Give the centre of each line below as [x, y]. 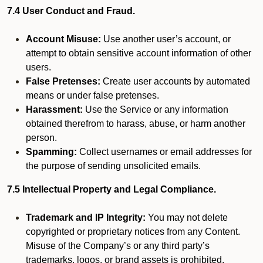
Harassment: [54, 109]
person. [41, 138]
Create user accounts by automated [175, 81]
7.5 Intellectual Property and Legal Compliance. [112, 189]
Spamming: [51, 152]
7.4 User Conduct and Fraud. [71, 11]
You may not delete [187, 218]
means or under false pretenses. [92, 95]
